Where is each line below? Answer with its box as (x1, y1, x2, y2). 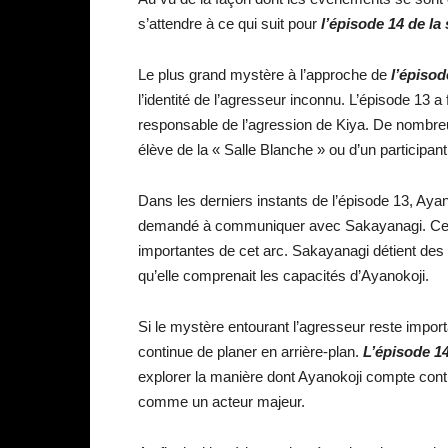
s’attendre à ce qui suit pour (138, 15, 321, 33)
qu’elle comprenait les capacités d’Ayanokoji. (138, 267, 429, 285)
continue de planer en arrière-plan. (138, 343, 363, 361)
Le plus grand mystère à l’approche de (138, 66, 387, 84)
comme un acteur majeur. (138, 393, 305, 411)
